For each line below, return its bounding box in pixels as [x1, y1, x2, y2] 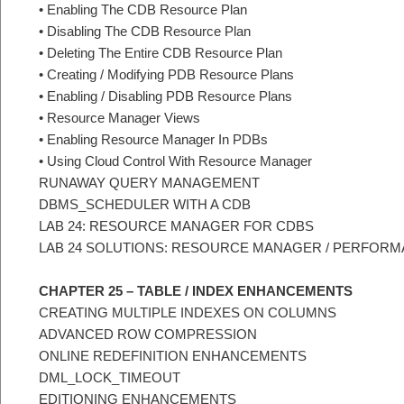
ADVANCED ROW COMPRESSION [39, 326, 257, 343]
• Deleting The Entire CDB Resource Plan [39, 44, 282, 60]
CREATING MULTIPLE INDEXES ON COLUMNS [39, 305, 336, 321]
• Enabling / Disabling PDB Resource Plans [39, 87, 292, 104]
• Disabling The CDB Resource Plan [39, 23, 251, 39]
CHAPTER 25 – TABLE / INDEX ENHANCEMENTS [39, 283, 353, 299]
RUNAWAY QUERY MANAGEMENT [39, 174, 260, 190]
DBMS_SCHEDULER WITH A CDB [39, 196, 251, 212]
